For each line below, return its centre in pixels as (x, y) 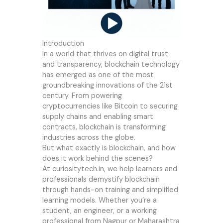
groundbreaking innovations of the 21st (107, 86)
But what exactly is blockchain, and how (109, 148)
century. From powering (82, 96)
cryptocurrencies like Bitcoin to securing (110, 107)
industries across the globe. (89, 138)
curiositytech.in (78, 169)
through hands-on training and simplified (110, 190)
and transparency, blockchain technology (111, 65)
